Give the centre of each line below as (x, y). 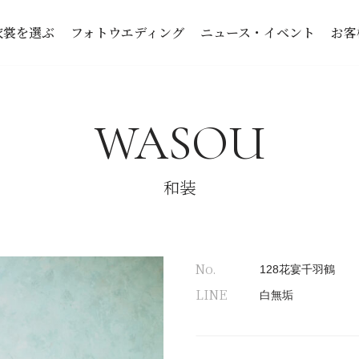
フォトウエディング (128, 32)
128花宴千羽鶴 (297, 269)
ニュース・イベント (258, 32)
